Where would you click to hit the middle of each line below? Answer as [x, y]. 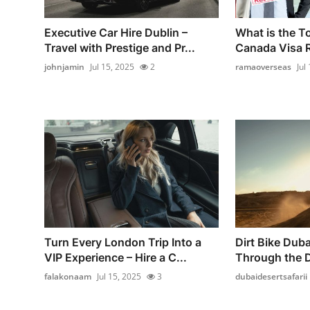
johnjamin [64, 67]
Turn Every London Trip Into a [123, 242]
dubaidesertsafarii [271, 276]
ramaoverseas [263, 67]
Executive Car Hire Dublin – [116, 33]
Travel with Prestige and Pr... [120, 48]
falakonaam [68, 276]
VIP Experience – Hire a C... [116, 257]
